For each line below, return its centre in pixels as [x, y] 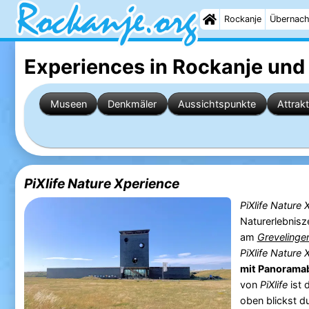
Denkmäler [132, 103]
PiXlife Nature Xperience [101, 184]
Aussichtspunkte [217, 103]
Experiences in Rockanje [143, 66]
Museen [68, 103]
